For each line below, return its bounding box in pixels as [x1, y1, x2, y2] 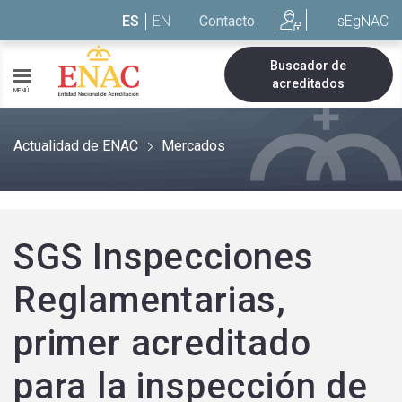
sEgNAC [337, 12, 389, 30]
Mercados [162, 137, 225, 154]
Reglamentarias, [13, 279, 286, 321]
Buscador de [270, 57, 347, 73]
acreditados [272, 75, 345, 91]
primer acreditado [13, 322, 311, 364]
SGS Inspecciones [13, 236, 314, 278]
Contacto [199, 12, 255, 30]
